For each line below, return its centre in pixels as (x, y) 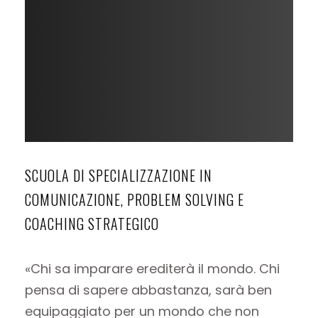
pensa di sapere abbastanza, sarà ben (148, 290)
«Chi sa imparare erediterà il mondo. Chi (152, 268)
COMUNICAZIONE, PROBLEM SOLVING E (135, 199)
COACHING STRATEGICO (92, 223)
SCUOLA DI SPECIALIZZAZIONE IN (119, 175)
